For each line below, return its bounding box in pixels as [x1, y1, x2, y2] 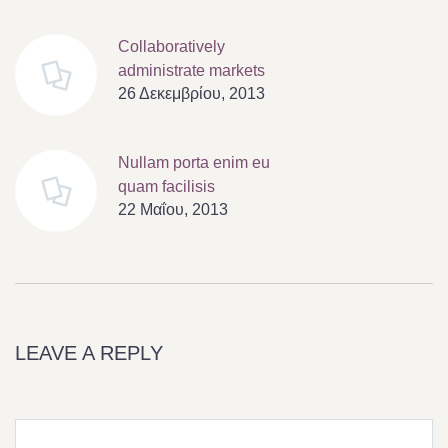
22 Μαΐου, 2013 [118, 201, 228, 219]
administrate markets [118, 62, 265, 80]
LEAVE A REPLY [15, 342, 163, 365]
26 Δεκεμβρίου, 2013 [118, 85, 265, 103]
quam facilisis [118, 178, 215, 196]
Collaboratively [118, 38, 225, 56]
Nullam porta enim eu [118, 154, 270, 172]
